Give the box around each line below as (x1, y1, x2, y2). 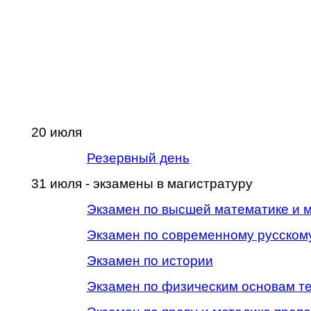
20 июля (31, 125, 82, 140)
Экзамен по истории (87, 253, 213, 268)
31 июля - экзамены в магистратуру (31, 176, 253, 191)
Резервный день (87, 151, 190, 165)
